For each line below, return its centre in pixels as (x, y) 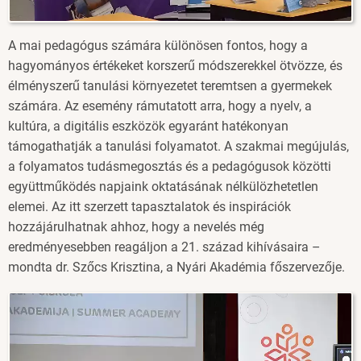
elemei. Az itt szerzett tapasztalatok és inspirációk (149, 206)
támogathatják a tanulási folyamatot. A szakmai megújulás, (178, 146)
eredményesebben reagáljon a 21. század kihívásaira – (164, 247)
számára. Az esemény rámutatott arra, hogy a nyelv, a (160, 106)
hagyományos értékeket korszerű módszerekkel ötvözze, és (175, 65)
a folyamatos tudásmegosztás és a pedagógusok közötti (170, 166)
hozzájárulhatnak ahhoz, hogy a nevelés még (136, 226)
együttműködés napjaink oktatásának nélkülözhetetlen (163, 186)
